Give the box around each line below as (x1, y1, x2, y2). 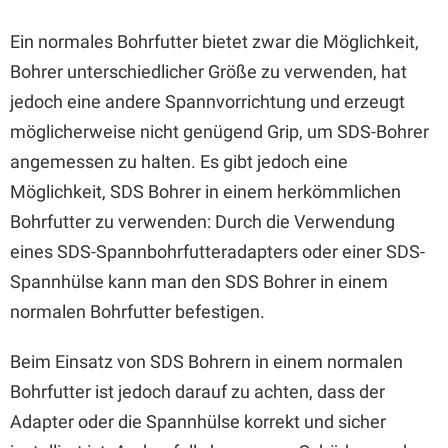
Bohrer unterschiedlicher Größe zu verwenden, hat (10, 61, 407, 82)
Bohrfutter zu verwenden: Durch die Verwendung (10, 211, 395, 232)
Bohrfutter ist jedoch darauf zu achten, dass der (10, 381, 385, 402)
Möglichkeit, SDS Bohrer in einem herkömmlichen (10, 181, 401, 202)
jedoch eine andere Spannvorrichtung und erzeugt (10, 91, 405, 112)
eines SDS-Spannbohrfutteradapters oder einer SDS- (10, 241, 425, 262)
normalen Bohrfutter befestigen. (10, 301, 265, 322)
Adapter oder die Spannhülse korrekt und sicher (10, 411, 386, 432)
